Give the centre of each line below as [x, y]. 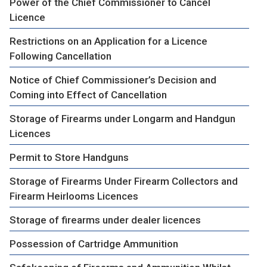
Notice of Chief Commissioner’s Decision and [113, 80]
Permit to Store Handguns [69, 157]
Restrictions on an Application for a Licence [108, 41]
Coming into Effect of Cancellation [88, 94]
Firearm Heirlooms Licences [74, 196]
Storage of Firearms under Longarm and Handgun [122, 118]
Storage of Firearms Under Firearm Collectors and [124, 181]
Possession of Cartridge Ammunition [94, 243]
